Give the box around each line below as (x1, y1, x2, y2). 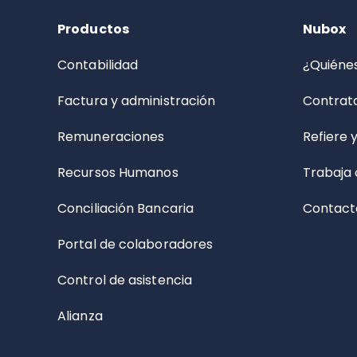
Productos (57, 20, 129, 38)
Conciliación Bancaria (57, 199, 194, 218)
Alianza (57, 307, 103, 325)
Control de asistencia (57, 271, 193, 289)
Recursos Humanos (57, 163, 178, 182)
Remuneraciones (57, 127, 165, 146)
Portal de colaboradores (57, 235, 214, 253)
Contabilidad (57, 56, 139, 74)
